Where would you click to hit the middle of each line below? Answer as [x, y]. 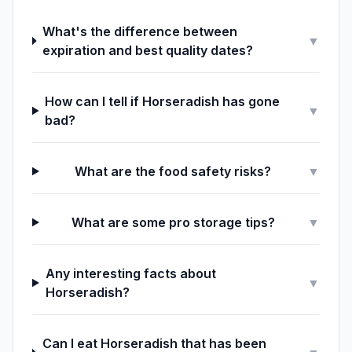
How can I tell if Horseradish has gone [163, 101]
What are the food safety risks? [173, 171]
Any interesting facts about [130, 273]
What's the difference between [140, 31]
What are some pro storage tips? [173, 222]
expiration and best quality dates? [148, 50]
